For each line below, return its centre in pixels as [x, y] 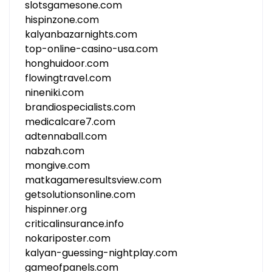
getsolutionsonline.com [80, 195]
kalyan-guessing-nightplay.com [101, 253]
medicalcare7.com [70, 122]
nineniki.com [54, 93]
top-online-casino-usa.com [91, 49]
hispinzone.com [62, 20]
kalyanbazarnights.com [81, 34]
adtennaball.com [66, 136]
